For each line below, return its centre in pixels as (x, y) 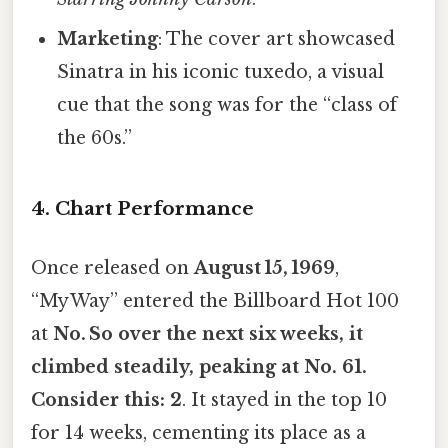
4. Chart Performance (142, 208)
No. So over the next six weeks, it (208, 334)
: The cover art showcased (277, 39)
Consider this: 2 (106, 400)
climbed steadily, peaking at (167, 367)
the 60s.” (95, 138)
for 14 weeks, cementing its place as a (198, 433)
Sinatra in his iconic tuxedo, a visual (221, 72)
